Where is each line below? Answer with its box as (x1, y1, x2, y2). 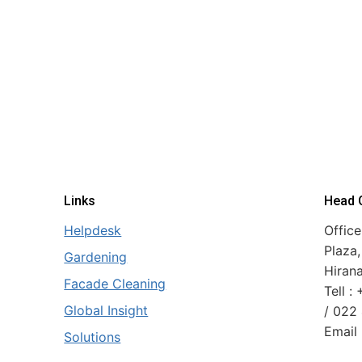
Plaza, (323, 242, 360, 259)
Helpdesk (64, 221, 122, 238)
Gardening (64, 248, 128, 265)
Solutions (64, 328, 121, 345)
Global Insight (64, 301, 149, 318)
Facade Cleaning (64, 275, 166, 292)
